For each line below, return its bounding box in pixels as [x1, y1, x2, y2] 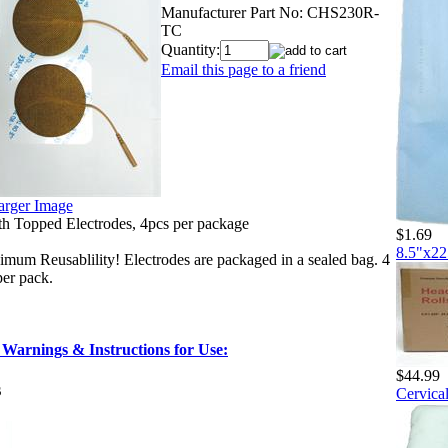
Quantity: [161, 40, 220, 58]
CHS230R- [307, 3, 379, 21]
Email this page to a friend [161, 60, 326, 78]
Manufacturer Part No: [161, 3, 303, 21]
